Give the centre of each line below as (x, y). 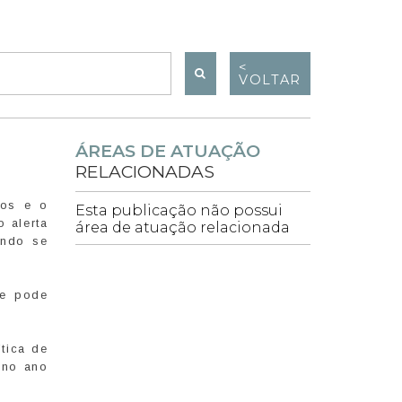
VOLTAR (270, 80)
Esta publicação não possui (179, 211)
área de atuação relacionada (182, 228)
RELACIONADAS (144, 172)
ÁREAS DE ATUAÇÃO (167, 151)
